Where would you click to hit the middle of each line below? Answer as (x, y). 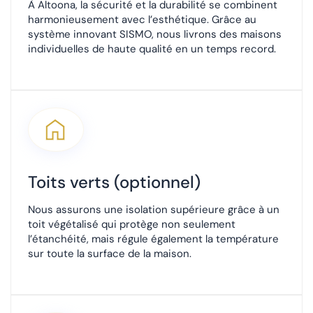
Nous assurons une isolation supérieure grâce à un (154, 210)
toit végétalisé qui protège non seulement (132, 225)
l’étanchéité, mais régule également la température (153, 239)
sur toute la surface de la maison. (110, 254)
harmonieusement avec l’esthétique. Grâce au (142, 20)
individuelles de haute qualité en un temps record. (152, 49)
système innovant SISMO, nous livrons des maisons (155, 35)
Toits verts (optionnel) (114, 182)
